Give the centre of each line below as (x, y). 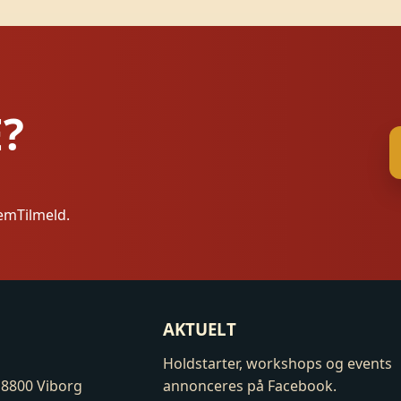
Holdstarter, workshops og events (278, 364)
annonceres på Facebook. (250, 386)
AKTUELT (200, 329)
